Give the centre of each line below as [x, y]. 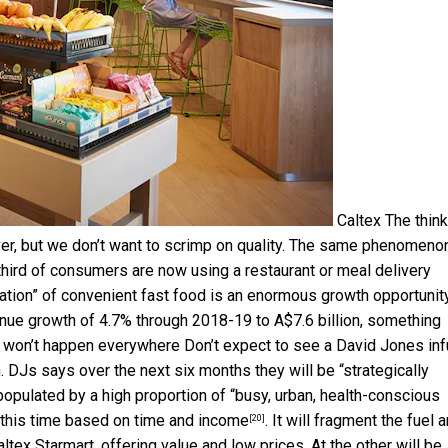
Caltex [359, 220]
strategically [386, 370]
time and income [191, 420]
